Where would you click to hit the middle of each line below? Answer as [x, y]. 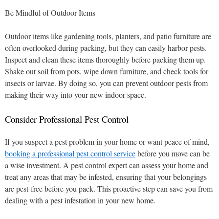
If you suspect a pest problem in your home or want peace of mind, [107, 142]
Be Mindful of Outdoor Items [50, 12]
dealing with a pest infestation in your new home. [80, 200]
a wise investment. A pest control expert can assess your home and [107, 165]
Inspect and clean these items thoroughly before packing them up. [105, 59]
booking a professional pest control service [70, 153]
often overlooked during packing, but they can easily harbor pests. [106, 48]
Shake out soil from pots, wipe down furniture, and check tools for [107, 71]
